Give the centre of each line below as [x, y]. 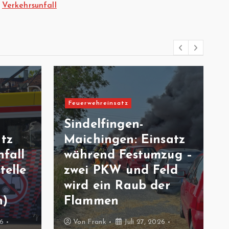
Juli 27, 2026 [143, 222]
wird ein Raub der [117, 186]
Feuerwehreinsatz [98, 103]
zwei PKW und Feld [121, 171]
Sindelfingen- [104, 125]
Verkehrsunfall [29, 6]
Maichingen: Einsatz [125, 140]
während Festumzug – [129, 155]
